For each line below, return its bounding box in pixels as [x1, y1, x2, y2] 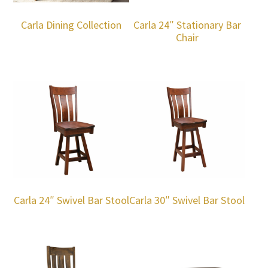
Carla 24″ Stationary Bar [133, 18, 241, 32]
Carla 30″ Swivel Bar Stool [129, 193, 245, 208]
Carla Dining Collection [21, 18, 122, 32]
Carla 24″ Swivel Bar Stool [13, 193, 129, 208]
